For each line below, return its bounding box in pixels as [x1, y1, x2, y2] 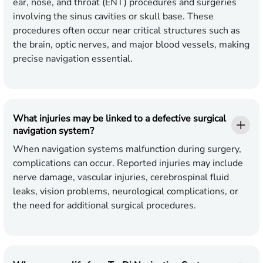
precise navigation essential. [13, 52, 133, 65]
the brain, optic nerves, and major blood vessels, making [13, 38, 249, 51]
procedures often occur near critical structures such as [13, 23, 240, 37]
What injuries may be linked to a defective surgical [13, 112, 226, 125]
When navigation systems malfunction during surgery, [13, 142, 241, 156]
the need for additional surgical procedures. [13, 198, 196, 212]
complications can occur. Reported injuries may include [13, 156, 243, 170]
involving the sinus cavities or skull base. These [13, 9, 214, 23]
